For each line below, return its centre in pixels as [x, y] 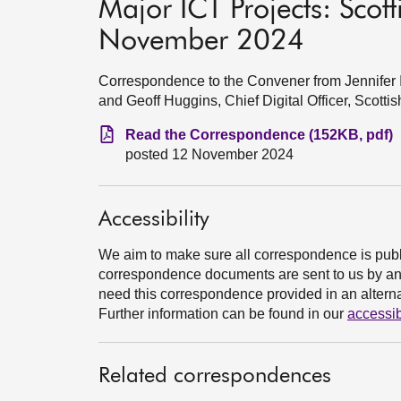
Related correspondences [215, 376]
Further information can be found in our [223, 314]
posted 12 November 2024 [209, 154]
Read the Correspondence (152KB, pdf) [259, 135]
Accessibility [154, 219]
